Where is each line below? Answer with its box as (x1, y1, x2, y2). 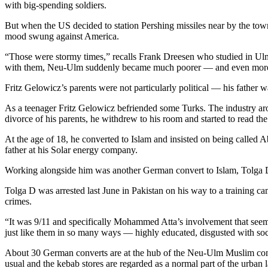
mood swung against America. (5, 31, 119, 41)
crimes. (5, 196, 32, 206)
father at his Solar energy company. (5, 145, 138, 155)
